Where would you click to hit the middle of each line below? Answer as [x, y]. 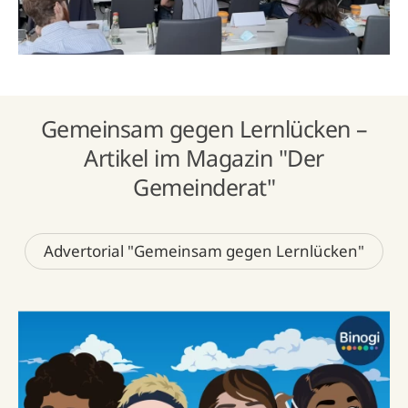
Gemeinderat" [204, 187]
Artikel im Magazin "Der [204, 158]
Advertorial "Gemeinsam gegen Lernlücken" [204, 251]
